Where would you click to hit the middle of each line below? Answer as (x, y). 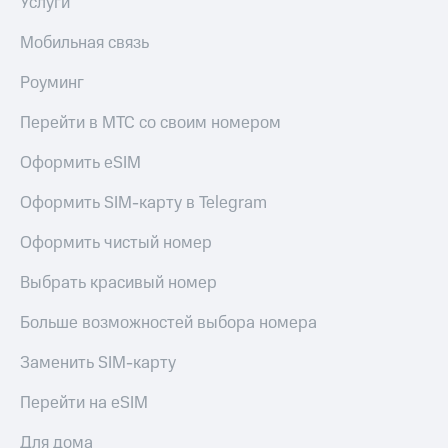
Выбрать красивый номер (118, 283)
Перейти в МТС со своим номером (150, 123)
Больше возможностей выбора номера (168, 323)
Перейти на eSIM (84, 403)
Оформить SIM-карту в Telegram (143, 203)
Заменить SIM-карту (98, 363)
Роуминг (52, 83)
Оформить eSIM (80, 163)
